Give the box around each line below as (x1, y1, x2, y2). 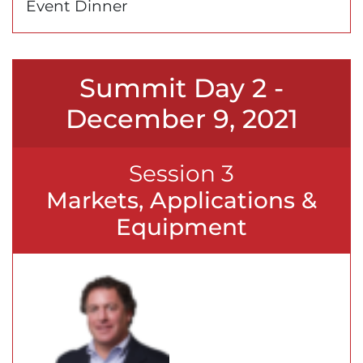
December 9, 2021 (65, 102, 298, 135)
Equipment (116, 212, 247, 241)
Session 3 (129, 159, 234, 187)
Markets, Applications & (46, 186, 317, 214)
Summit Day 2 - (79, 71, 284, 104)
